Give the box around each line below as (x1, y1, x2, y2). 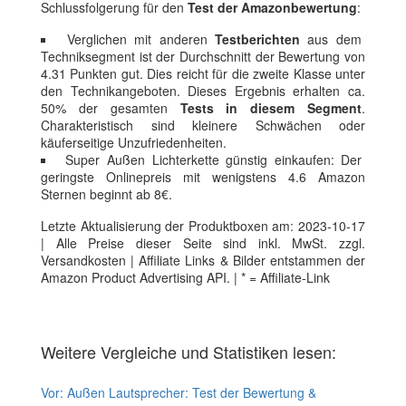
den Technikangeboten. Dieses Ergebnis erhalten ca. (41, 82, 365, 101)
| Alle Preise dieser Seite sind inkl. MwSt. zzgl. (41, 234, 365, 253)
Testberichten (214, 30, 300, 49)
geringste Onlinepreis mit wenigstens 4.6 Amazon (41, 168, 365, 187)
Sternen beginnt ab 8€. (41, 185, 172, 204)
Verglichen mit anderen (66, 30, 215, 49)
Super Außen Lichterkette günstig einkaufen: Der (65, 150, 362, 169)
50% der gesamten (41, 99, 180, 118)
